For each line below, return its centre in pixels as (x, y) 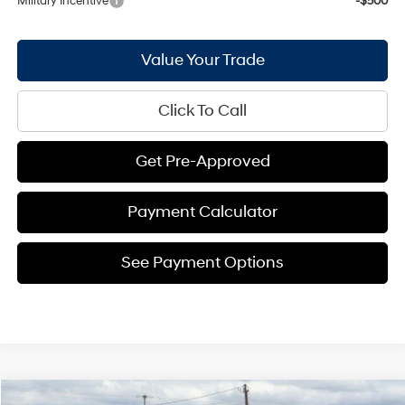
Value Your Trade (202, 60)
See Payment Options (203, 262)
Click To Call (203, 110)
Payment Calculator (203, 212)
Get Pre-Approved (202, 161)
